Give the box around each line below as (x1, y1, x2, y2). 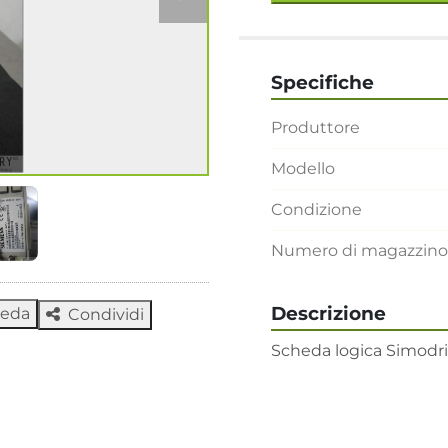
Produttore (271, 117, 360, 137)
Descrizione (271, 301, 386, 325)
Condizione (271, 199, 362, 219)
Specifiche (271, 70, 374, 94)
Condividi (68, 304, 144, 324)
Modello (271, 158, 335, 178)
